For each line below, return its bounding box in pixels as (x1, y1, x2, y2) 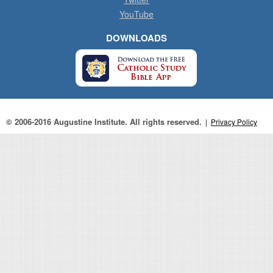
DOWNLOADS (106, 30, 167, 44)
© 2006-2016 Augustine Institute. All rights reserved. (6, 115, 202, 127)
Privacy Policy (211, 116, 257, 127)
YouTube (119, 7, 154, 20)
